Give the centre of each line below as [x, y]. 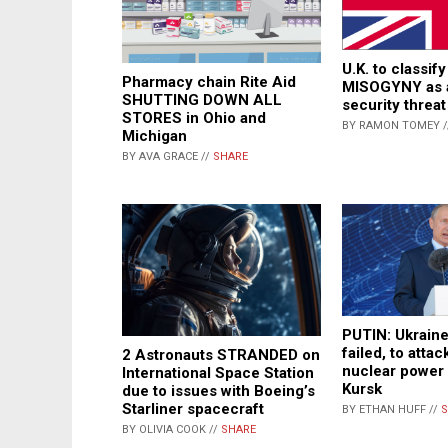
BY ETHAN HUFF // [391, 409]
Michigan [154, 135]
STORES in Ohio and [194, 117]
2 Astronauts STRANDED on [221, 355]
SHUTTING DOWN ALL [202, 99]
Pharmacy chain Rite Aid [209, 81]
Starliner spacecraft [193, 409]
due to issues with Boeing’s [218, 391]
